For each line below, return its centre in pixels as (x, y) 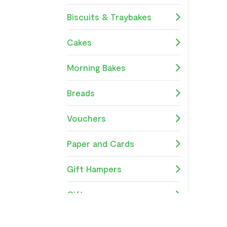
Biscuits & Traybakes (109, 16)
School (81, 219)
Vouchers (86, 118)
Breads (81, 92)
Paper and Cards (101, 143)
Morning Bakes (96, 67)
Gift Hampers (94, 168)
